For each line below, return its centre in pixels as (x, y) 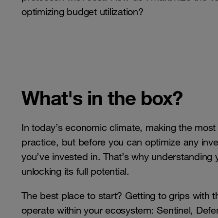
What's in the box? (102, 98)
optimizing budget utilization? (82, 12)
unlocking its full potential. (75, 172)
